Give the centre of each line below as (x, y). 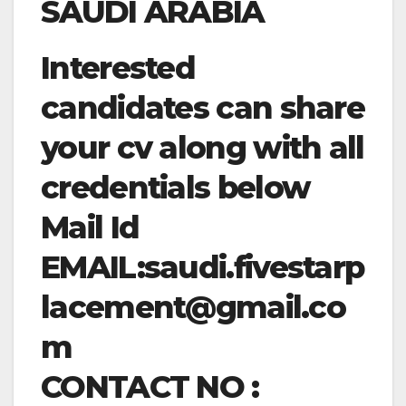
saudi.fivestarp (254, 268)
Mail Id (90, 228)
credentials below (176, 188)
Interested (118, 68)
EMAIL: (92, 268)
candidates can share (203, 108)
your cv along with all (203, 148)
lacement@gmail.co (193, 308)
